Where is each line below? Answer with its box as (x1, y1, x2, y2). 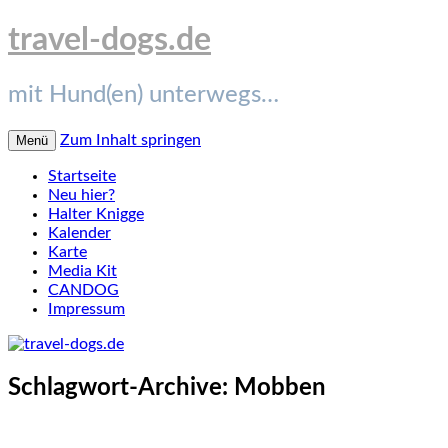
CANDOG (48, 281, 119, 298)
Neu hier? (48, 186, 115, 203)
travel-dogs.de (8, 24, 211, 57)
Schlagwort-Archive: (8, 375, 234, 400)
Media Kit (48, 262, 117, 279)
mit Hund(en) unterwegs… (8, 82, 279, 107)
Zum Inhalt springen (60, 131, 201, 148)
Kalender (48, 224, 111, 241)
